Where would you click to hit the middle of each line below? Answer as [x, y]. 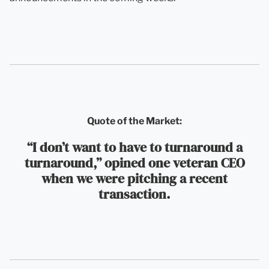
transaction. [134, 194]
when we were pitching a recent [134, 178]
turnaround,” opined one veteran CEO [134, 163]
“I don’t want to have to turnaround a [134, 147]
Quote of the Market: [134, 121]
